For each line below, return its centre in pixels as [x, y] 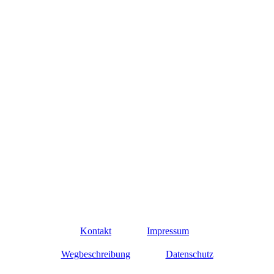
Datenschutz [189, 254]
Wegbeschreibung [95, 254]
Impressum [168, 231]
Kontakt [96, 231]
